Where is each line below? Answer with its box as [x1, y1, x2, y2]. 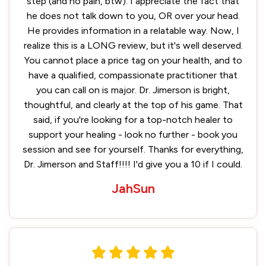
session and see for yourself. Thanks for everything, [23, 144, 243, 155]
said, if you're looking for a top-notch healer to [33, 114, 233, 125]
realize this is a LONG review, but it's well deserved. [23, 40, 243, 51]
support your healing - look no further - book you [28, 129, 237, 140]
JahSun [111, 180, 155, 197]
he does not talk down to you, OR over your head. [26, 10, 240, 21]
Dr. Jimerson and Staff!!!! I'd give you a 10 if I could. [24, 159, 242, 170]
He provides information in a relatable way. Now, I [27, 25, 239, 36]
